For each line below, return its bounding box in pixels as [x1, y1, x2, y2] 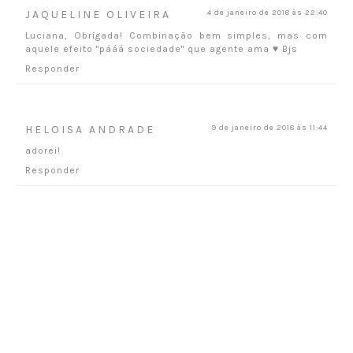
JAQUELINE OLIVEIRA [25, 8, 172, 22]
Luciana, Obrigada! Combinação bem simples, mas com [25, 30, 328, 42]
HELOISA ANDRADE [25, 123, 156, 137]
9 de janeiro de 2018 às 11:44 [210, 123, 328, 133]
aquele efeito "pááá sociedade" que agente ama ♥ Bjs [25, 43, 299, 55]
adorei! [25, 145, 61, 157]
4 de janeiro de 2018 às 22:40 [206, 8, 328, 18]
